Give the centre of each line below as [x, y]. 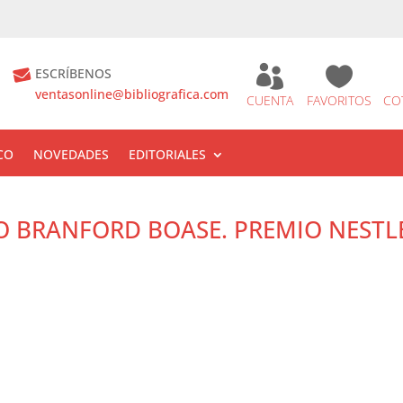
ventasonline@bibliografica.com [132, 94]
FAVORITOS [339, 100]
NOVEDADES [72, 154]
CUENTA [270, 100]
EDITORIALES [168, 154]
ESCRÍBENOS [73, 73]
